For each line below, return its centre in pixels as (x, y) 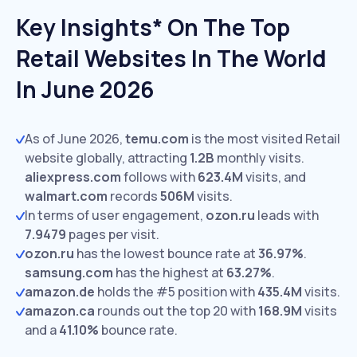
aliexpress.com (73, 177)
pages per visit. (113, 234)
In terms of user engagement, (115, 215)
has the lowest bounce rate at (166, 253)
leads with (287, 215)
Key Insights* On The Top (153, 27)
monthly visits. (259, 158)
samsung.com (69, 273)
